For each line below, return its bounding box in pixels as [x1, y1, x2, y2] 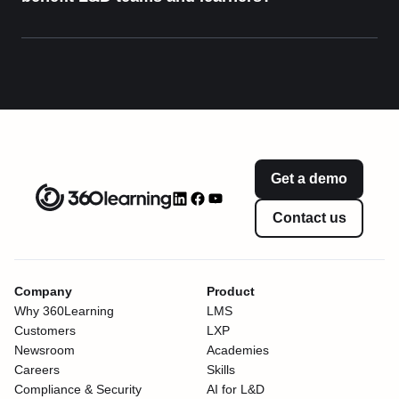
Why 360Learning [14, 304, 114, 319]
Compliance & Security [14, 382, 142, 397]
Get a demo [271, 171, 347, 187]
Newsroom [14, 343, 75, 358]
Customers [14, 323, 76, 338]
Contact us [272, 210, 346, 226]
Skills [207, 362, 235, 378]
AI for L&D [207, 382, 265, 397]
